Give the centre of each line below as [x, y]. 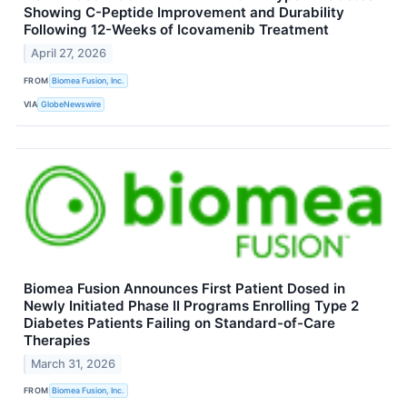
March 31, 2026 [74, 363]
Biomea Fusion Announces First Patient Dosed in [184, 289]
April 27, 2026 [69, 54]
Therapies [57, 341]
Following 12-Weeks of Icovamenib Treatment [176, 30]
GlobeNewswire [71, 104]
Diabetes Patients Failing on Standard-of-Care [179, 323]
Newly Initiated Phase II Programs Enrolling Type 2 [191, 306]
